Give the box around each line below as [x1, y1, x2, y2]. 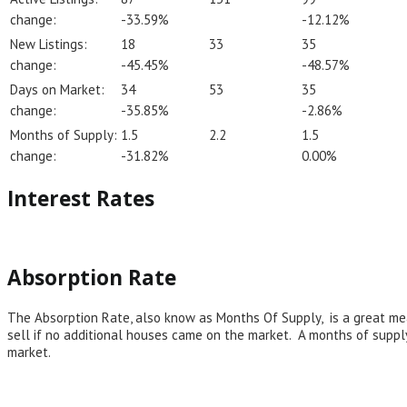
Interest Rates [7, 184, 154, 213]
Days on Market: [10, 80, 104, 98]
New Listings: [10, 35, 87, 53]
